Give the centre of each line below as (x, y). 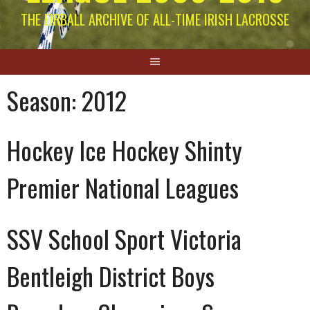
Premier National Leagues (123, 187)
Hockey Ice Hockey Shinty (125, 149)
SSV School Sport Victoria (124, 238)
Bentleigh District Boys (111, 275)
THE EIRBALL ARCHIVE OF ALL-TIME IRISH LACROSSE (155, 19)
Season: (44, 100)
